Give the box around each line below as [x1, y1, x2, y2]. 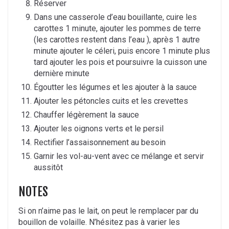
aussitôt [34, 163, 63, 173]
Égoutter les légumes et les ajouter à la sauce [34, 82, 197, 93]
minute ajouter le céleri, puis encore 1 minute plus [34, 46, 210, 56]
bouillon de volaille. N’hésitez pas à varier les [18, 217, 180, 227]
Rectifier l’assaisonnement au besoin [34, 138, 166, 148]
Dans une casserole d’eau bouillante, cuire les [34, 12, 197, 22]
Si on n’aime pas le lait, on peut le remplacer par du [18, 206, 198, 216]
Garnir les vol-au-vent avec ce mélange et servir [34, 151, 204, 162]
